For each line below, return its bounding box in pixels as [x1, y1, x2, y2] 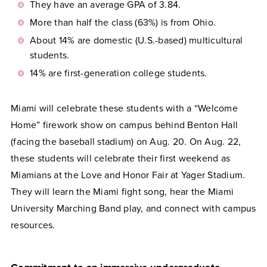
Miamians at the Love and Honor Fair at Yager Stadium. [11, 169, 246, 181]
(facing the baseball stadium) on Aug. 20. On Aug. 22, [11, 135, 241, 148]
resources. [11, 219, 55, 231]
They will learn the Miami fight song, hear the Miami [11, 185, 234, 198]
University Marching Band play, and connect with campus [11, 202, 256, 215]
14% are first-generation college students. [30, 67, 207, 79]
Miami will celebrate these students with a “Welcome [11, 102, 238, 114]
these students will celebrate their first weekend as [11, 152, 230, 164]
